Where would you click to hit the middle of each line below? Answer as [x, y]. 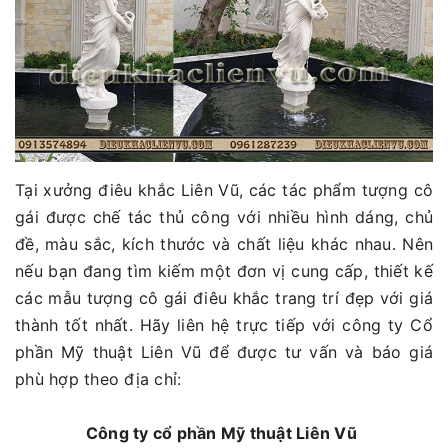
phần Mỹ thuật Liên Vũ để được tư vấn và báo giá [224, 351]
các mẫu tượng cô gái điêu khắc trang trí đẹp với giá [224, 297]
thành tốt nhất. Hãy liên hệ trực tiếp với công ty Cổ [224, 324]
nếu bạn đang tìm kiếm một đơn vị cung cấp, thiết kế [224, 270]
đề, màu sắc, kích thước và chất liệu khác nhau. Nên [224, 243]
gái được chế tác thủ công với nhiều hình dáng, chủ [224, 216]
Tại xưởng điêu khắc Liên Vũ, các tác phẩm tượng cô [224, 189]
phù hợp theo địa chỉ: [98, 378]
